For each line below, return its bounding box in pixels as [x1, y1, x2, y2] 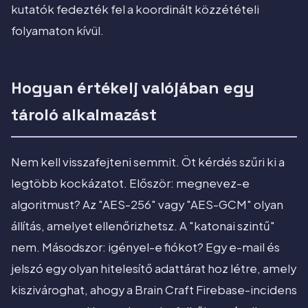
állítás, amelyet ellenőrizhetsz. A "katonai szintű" [11, 219, 275, 234]
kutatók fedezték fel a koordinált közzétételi [11, 2, 259, 17]
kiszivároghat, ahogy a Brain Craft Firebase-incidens [11, 283, 297, 298]
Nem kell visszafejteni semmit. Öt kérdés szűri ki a [11, 155, 285, 170]
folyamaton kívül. [11, 23, 104, 38]
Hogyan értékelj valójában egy [11, 77, 255, 99]
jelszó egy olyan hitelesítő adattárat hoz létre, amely [11, 261, 296, 276]
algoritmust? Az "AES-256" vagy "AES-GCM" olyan [11, 197, 283, 212]
